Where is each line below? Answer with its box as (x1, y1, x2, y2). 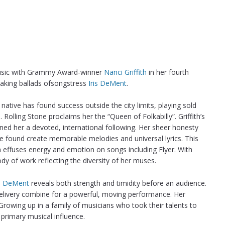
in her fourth (147, 67, 189, 77)
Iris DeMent (88, 78, 127, 88)
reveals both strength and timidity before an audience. (29, 178, 206, 188)
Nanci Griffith (104, 67, 147, 77)
